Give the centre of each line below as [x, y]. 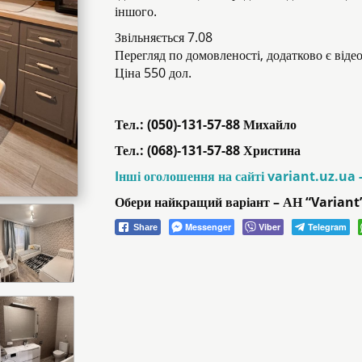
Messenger [208, 226]
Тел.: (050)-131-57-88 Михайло [205, 124]
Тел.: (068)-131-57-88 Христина [207, 150]
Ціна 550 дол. [153, 72]
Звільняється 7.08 [163, 37]
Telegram [327, 226]
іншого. [135, 11]
